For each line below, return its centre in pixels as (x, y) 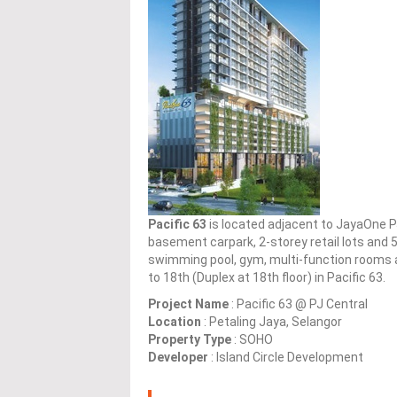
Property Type (190, 340)
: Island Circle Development (286, 358)
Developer (178, 358)
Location (175, 322)
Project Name (188, 304)
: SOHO (252, 340)
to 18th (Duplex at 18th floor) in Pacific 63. (267, 278)
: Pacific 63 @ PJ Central (298, 304)
